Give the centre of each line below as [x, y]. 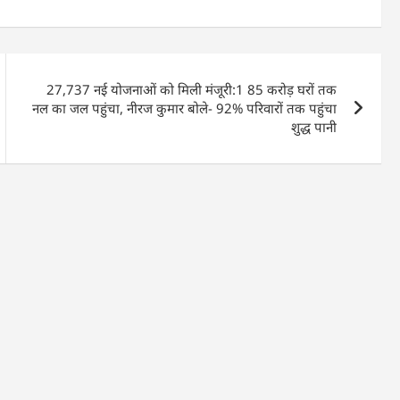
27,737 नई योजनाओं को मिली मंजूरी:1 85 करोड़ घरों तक [192, 90]
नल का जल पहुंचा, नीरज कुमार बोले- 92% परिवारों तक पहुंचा [185, 108]
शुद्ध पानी [314, 127]
